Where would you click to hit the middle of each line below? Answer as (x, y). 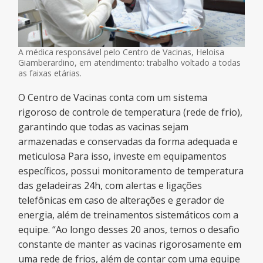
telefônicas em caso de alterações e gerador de (122, 200)
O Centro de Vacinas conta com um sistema (113, 97)
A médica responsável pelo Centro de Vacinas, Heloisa (122, 52)
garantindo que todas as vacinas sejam (104, 127)
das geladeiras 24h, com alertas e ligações (110, 185)
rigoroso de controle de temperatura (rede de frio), (131, 112)
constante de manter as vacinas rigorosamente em (130, 244)
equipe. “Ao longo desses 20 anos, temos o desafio (129, 229)
